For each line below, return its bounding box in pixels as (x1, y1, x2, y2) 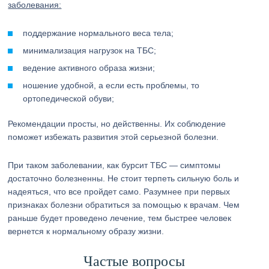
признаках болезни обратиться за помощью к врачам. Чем (8, 200, 240, 210)
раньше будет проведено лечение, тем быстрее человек (8, 213, 232, 223)
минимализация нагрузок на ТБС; (23, 46, 157, 55)
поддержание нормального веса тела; (23, 28, 174, 38)
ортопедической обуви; (23, 94, 115, 103)
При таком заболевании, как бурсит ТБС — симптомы (8, 160, 221, 170)
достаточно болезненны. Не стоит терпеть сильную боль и (8, 174, 240, 183)
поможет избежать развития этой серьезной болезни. (8, 132, 219, 142)
